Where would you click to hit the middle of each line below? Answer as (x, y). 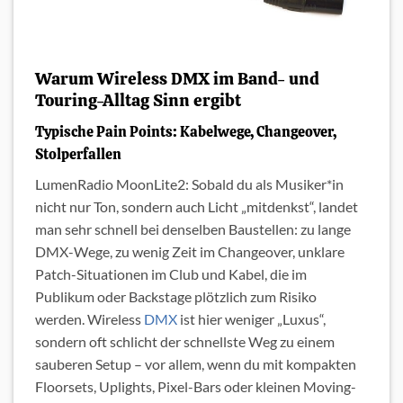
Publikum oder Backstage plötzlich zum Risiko (176, 296)
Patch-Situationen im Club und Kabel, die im (171, 273)
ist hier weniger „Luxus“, (251, 318)
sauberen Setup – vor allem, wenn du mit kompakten (196, 363)
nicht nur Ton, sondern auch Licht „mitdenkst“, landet (197, 206)
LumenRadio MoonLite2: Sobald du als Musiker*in (189, 184)
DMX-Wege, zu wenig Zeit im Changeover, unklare (190, 251)
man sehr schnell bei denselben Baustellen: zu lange (193, 228)
